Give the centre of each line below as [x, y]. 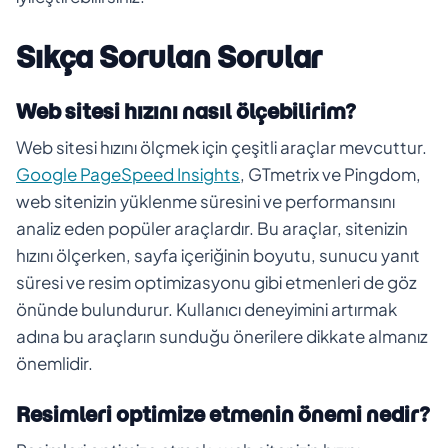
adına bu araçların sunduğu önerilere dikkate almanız [222, 335]
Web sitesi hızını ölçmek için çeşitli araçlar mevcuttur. [221, 146]
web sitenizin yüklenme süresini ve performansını [205, 200]
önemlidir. [54, 362]
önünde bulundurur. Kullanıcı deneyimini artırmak [206, 308]
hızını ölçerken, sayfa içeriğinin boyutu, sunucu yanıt [218, 254]
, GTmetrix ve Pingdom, [330, 173]
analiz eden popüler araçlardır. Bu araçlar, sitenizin [212, 227]
